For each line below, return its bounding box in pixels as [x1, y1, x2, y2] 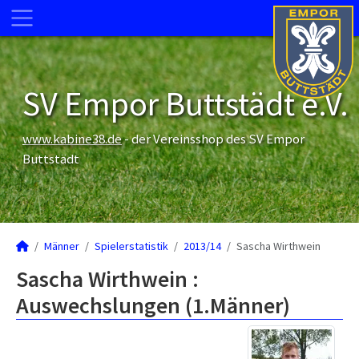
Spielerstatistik [95, 239, 168, 253]
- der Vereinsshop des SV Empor [122, 130, 305, 147]
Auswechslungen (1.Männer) [16, 291, 290, 320]
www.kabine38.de [22, 130, 122, 147]
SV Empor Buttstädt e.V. [22, 83, 349, 124]
